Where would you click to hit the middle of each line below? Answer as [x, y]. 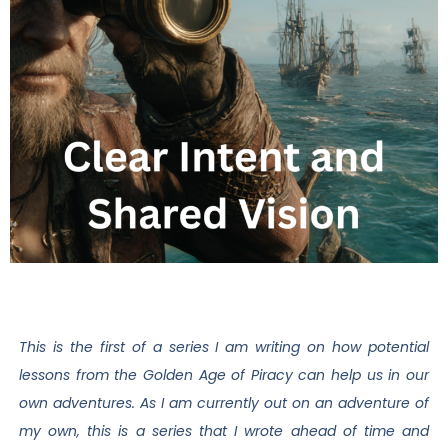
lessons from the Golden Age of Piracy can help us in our [224, 375]
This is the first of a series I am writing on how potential [224, 347]
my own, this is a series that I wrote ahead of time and [224, 431]
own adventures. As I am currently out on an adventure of [224, 403]
